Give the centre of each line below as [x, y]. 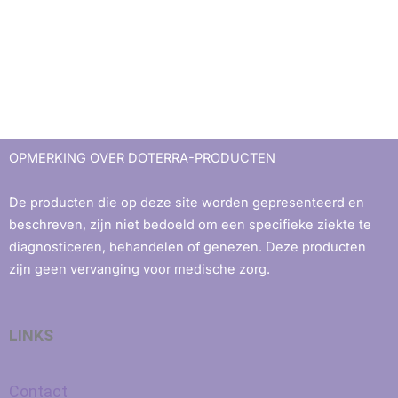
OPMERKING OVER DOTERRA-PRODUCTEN [142, 158]
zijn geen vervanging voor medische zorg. [139, 270]
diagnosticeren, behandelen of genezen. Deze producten [187, 247]
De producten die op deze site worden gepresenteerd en [187, 203]
